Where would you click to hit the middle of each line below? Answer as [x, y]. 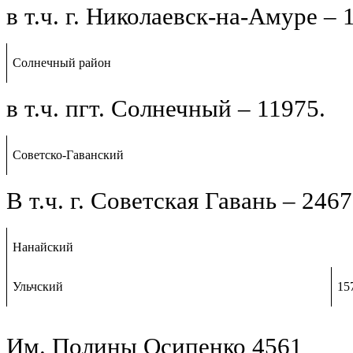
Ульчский [38, 286]
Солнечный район [62, 62]
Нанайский [43, 247]
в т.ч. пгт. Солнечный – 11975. [166, 108]
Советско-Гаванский [69, 154]
